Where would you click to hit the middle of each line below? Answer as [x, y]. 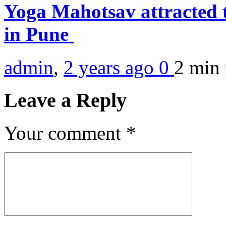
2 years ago [111, 68]
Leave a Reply [65, 100]
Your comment [65, 133]
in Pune [39, 34]
